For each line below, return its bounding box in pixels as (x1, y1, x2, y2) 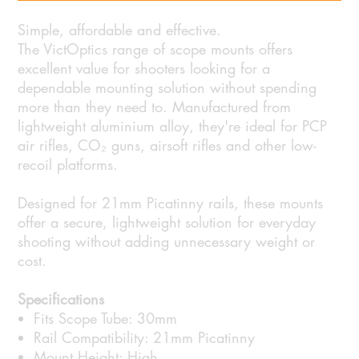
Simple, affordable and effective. (18, 20, 222, 40)
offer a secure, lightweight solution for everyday (18, 212, 317, 232)
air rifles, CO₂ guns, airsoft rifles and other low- (18, 135, 317, 155)
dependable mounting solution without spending (18, 78, 317, 98)
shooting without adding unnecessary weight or (18, 232, 316, 252)
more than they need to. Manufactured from (18, 97, 292, 117)
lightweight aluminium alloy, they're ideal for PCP (18, 116, 328, 136)
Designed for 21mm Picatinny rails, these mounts (18, 193, 324, 213)
